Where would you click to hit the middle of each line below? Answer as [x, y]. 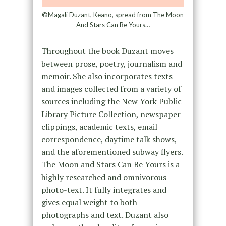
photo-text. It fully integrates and [104, 189]
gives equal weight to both [89, 202]
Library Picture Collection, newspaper [111, 114]
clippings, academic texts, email [99, 126]
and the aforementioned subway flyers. [112, 152]
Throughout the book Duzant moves [107, 51]
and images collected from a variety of [111, 89]
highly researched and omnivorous [104, 177]
